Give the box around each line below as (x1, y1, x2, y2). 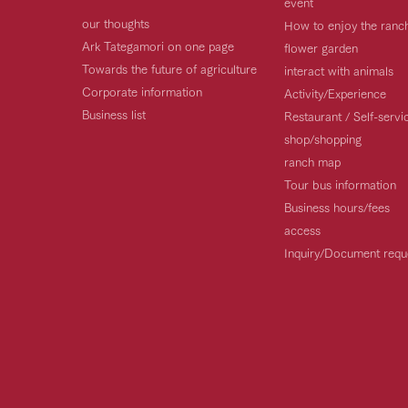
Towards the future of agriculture (82, 58, 257, 77)
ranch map (284, 151, 341, 170)
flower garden (284, 37, 358, 56)
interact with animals (284, 60, 393, 79)
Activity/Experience (284, 83, 386, 102)
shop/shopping (284, 128, 362, 148)
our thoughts (82, 13, 149, 32)
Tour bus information (284, 174, 396, 193)
